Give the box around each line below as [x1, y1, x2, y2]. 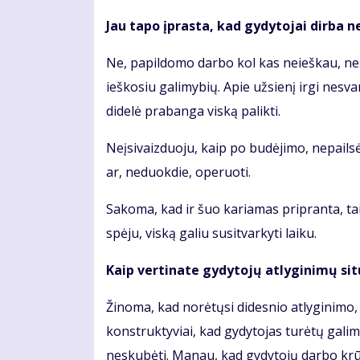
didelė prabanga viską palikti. [106, 102, 280, 121]
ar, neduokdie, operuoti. [106, 163, 251, 182]
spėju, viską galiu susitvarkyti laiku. [106, 224, 317, 243]
